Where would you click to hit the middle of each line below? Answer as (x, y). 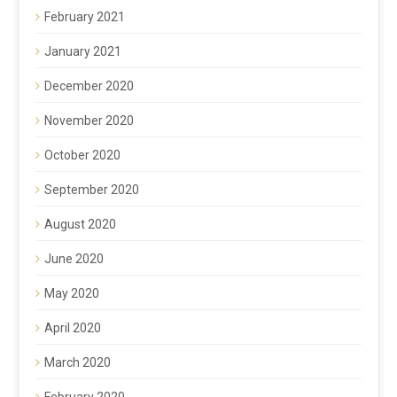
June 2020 (74, 258)
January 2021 (83, 51)
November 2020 (89, 120)
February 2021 (85, 16)
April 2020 (73, 327)
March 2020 (78, 362)
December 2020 (89, 86)
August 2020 (80, 224)
